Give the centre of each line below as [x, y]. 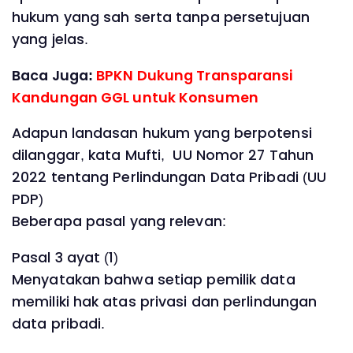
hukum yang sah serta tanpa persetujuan [161, 18]
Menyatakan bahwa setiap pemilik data [154, 279]
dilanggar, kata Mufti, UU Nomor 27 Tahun [163, 156]
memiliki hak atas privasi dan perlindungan [165, 301]
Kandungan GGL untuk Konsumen [135, 97]
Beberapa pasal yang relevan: [119, 222]
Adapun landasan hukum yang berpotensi [162, 134]
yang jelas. [50, 40]
